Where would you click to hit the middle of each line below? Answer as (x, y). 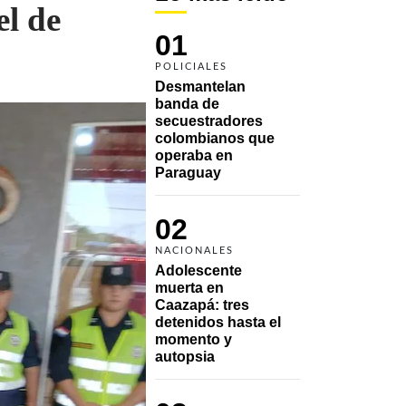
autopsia (185, 356)
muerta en (189, 287)
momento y (193, 339)
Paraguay (188, 172)
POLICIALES (191, 66)
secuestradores (209, 121)
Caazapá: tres (202, 304)
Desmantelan (200, 86)
